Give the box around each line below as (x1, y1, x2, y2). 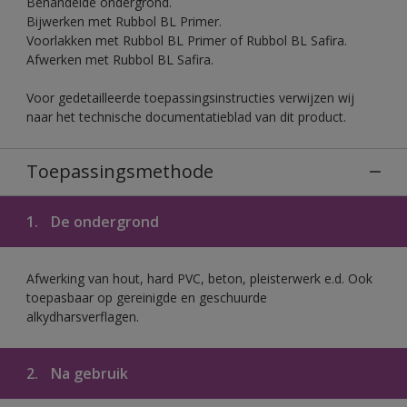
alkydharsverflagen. (26, 307, 139, 325)
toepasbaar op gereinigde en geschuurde (26, 288, 267, 306)
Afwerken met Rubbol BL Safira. (26, 50, 213, 68)
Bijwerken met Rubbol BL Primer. (26, 12, 222, 30)
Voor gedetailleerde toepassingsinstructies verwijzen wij (26, 88, 354, 106)
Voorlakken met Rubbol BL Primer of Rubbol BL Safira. (26, 31, 347, 49)
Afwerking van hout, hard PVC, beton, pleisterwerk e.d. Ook (26, 269, 372, 287)
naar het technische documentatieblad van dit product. (26, 107, 346, 125)
